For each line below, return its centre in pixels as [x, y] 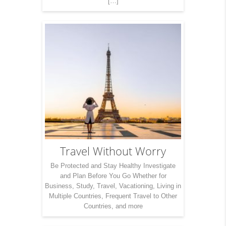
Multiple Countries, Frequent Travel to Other [113, 196]
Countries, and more [113, 206]
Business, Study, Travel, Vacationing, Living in [113, 186]
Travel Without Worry [113, 151]
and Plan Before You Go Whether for [113, 176]
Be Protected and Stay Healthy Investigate [113, 166]
